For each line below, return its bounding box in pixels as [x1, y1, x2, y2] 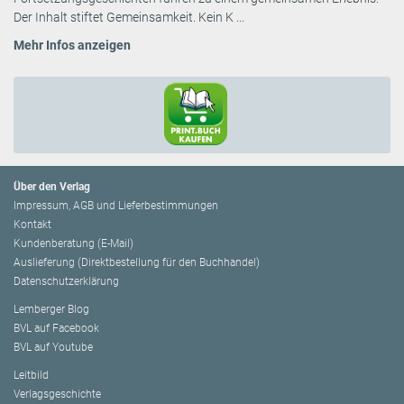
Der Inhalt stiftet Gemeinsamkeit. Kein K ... [14, 9, 244, 24]
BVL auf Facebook [14, 321, 99, 335]
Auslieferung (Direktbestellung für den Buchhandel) [14, 255, 260, 269]
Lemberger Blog [14, 302, 89, 316]
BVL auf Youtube [14, 340, 93, 353]
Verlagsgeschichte [14, 387, 101, 400]
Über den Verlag [14, 179, 90, 193]
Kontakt [14, 217, 51, 231]
